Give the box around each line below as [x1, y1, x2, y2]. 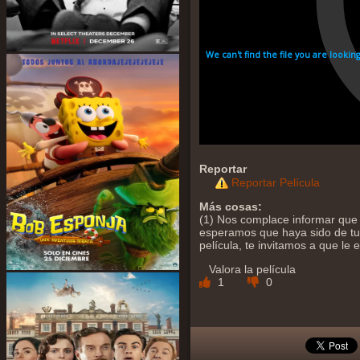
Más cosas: [199, 200, 262, 214]
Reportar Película [231, 176, 320, 190]
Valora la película [209, 263, 296, 276]
